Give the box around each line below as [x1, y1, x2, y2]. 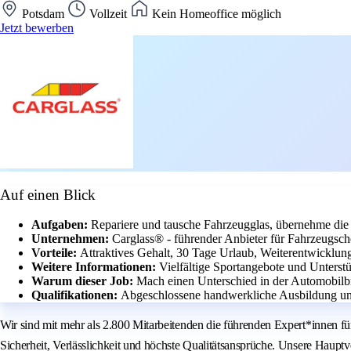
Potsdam [19, 6, 67, 20]
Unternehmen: [31, 232, 112, 246]
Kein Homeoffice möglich [149, 6, 281, 20]
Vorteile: [31, 246, 80, 260]
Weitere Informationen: [31, 260, 159, 274]
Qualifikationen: [31, 288, 121, 302]
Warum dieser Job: [31, 274, 136, 288]
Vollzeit [86, 6, 130, 20]
